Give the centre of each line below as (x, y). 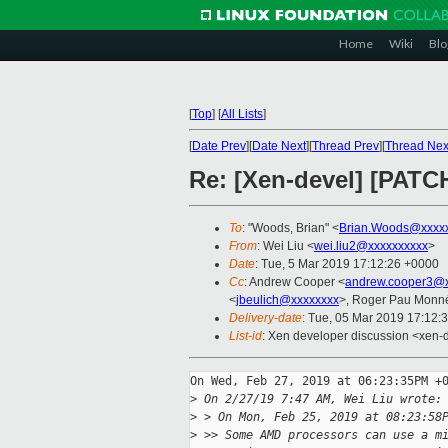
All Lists (242, 114)
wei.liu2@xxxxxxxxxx (371, 246)
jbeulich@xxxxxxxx (287, 300)
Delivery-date (265, 318)
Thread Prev (345, 146)
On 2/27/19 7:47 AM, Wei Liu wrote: (319, 399)
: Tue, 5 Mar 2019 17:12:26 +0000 (347, 264)
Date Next (279, 146)
